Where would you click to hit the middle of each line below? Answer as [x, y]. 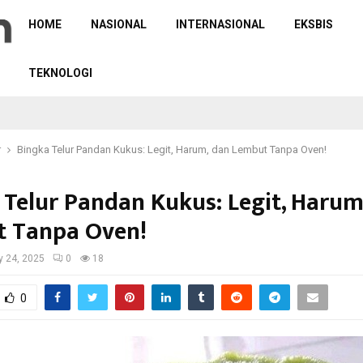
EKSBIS [313, 24]
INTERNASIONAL [220, 24]
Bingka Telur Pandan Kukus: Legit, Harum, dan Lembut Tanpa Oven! [172, 149]
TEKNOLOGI [60, 73]
